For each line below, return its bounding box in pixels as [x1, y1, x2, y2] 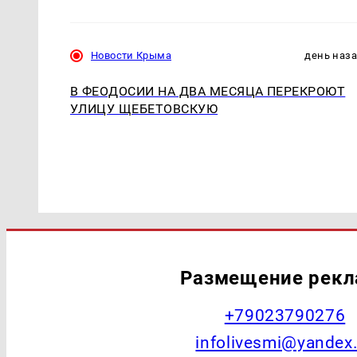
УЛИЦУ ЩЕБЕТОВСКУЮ [70, 100, 218, 116]
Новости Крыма [91, 49, 171, 61]
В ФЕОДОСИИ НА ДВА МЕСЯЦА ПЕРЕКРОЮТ [70, 83, 346, 99]
